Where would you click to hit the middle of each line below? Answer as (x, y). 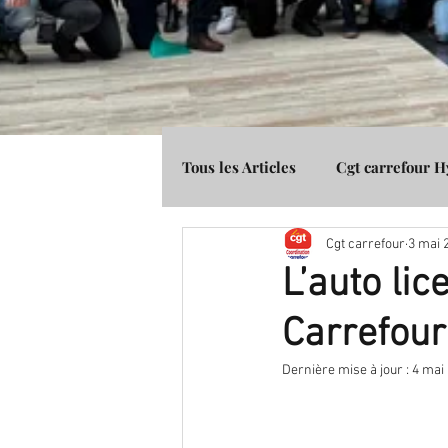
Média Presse (269, 247)
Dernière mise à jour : (347, 370)
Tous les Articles (239, 167)
